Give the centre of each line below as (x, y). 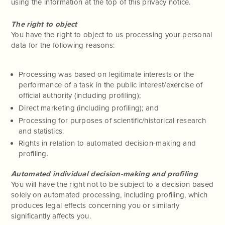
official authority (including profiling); (80, 95)
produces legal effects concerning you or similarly (95, 205)
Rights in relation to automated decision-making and (107, 143)
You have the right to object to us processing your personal (112, 34)
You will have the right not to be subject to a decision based (113, 184)
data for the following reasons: (63, 45)
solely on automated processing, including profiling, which (109, 195)
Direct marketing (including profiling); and (89, 108)
